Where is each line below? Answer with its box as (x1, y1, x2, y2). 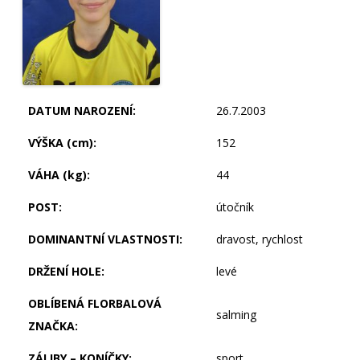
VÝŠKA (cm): (28, 135, 96, 151)
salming (216, 307, 256, 323)
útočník (216, 199, 254, 215)
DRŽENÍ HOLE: (28, 264, 104, 280)
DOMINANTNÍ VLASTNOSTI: (28, 231, 182, 247)
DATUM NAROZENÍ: (28, 103, 136, 119)
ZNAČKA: (28, 318, 78, 334)
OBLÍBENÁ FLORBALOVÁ (28, 296, 162, 312)
